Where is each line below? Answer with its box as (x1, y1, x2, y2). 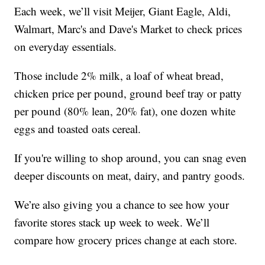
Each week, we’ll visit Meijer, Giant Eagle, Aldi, (14, 3, 231, 18)
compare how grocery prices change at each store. (14, 232, 238, 247)
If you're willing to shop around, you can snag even (14, 150, 247, 165)
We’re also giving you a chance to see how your (14, 196, 230, 212)
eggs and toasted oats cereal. (14, 121, 141, 136)
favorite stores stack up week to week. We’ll (14, 214, 210, 230)
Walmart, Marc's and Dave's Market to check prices (14, 21, 243, 36)
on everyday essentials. (14, 38, 117, 54)
